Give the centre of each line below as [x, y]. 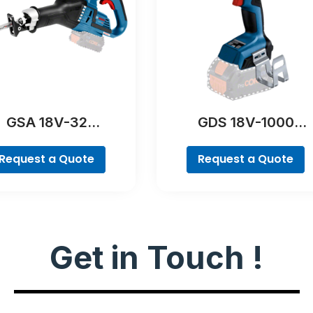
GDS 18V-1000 [246, 122]
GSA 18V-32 [46, 122]
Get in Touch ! [156, 258]
